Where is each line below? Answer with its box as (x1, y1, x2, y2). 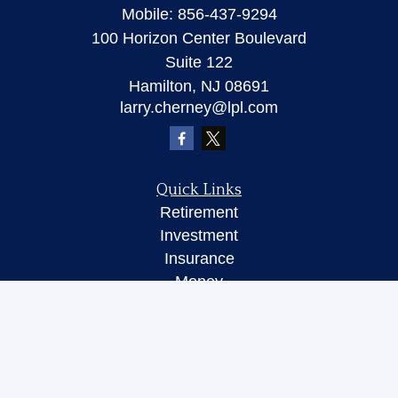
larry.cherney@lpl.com (120, 99, 278, 116)
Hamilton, (129, 77, 196, 95)
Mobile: (121, 5, 178, 23)
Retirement (160, 203, 238, 221)
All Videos (163, 342, 235, 360)
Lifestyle (170, 296, 228, 314)
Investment (160, 227, 238, 244)
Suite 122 (165, 53, 233, 71)
